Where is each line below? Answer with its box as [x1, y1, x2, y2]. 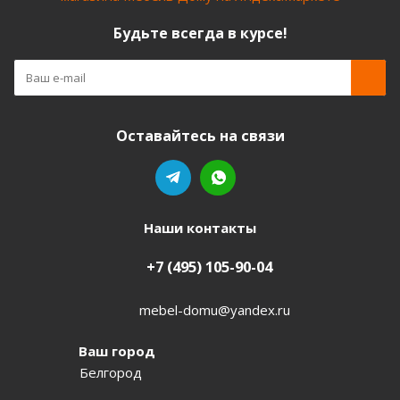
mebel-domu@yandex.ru [138, 300, 290, 319]
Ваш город [79, 341, 155, 360]
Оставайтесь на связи [115, 126, 285, 146]
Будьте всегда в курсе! [112, 23, 287, 43]
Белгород [79, 362, 142, 381]
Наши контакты [144, 219, 256, 237]
